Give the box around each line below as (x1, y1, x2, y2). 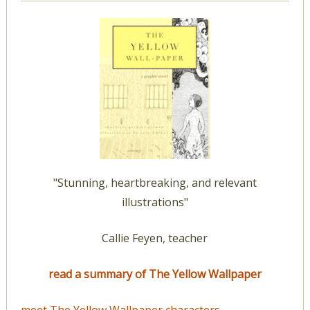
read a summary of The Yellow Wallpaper (48, 266, 262, 282)
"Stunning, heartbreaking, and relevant (53, 175, 257, 191)
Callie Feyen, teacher (102, 230, 208, 246)
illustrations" (121, 194, 188, 210)
